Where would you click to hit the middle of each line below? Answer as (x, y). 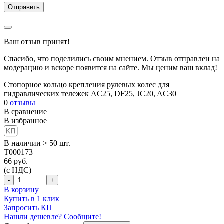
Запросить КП (28, 207)
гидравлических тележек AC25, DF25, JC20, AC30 (90, 93)
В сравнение (25, 111)
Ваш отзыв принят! (37, 41)
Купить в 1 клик (32, 198)
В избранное (25, 120)
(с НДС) (18, 170)
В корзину (21, 189)
